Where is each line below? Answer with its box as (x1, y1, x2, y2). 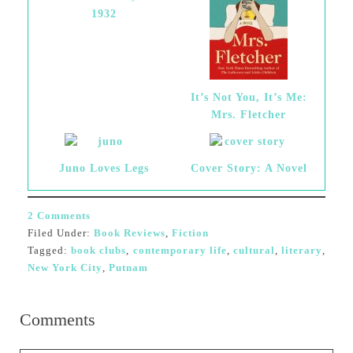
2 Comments (27, 210, 91, 221)
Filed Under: (27, 227, 94, 239)
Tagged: (27, 244, 71, 256)
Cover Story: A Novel (190, 162, 307, 174)
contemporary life (132, 244, 227, 256)
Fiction (171, 227, 209, 239)
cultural (233, 244, 276, 256)
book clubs (70, 244, 127, 256)
